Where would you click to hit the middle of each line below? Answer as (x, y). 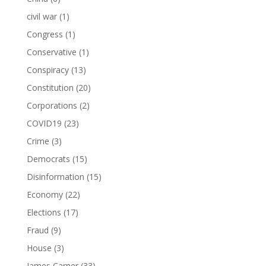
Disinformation (55, 177)
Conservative (51, 52)
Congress (45, 34)
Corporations (52, 105)
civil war (42, 16)
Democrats (48, 159)
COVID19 (44, 123)
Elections (44, 212)
